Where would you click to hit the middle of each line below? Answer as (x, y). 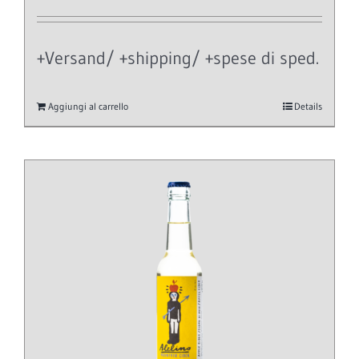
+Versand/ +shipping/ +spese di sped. (178, 58)
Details (308, 107)
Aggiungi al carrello (88, 107)
